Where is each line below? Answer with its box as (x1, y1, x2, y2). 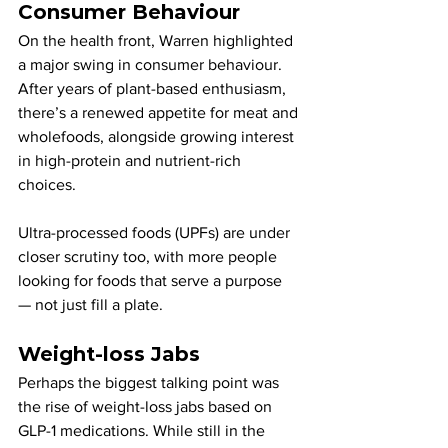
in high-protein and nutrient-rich (18, 151, 245, 169)
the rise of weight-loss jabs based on (18, 397, 276, 415)
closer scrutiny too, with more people (18, 247, 281, 265)
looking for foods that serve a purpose (18, 271, 286, 289)
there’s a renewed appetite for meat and (18, 103, 302, 121)
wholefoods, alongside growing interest (18, 127, 298, 145)
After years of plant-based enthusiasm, (18, 79, 290, 97)
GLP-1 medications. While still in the (18, 421, 269, 439)
